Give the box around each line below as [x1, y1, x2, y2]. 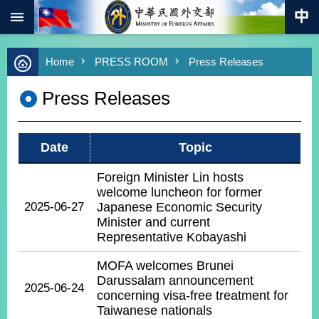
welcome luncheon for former [97, 185, 262, 199]
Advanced [11, 47, 58, 59]
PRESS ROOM [95, 56, 168, 68]
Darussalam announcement [97, 273, 253, 288]
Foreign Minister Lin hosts [97, 170, 244, 184]
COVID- [18, 152, 53, 164]
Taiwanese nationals [97, 303, 212, 318]
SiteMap [20, 223, 62, 235]
